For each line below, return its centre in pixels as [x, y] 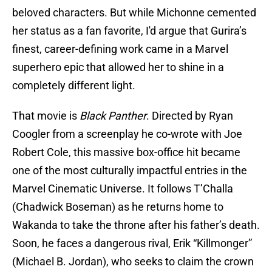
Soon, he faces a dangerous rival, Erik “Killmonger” [132, 243]
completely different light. [74, 86]
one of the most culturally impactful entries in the [130, 171]
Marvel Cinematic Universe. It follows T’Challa [123, 189]
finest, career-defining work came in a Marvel [120, 49]
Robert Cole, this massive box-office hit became [126, 152]
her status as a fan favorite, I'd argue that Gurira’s [129, 31]
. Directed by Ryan [190, 116]
